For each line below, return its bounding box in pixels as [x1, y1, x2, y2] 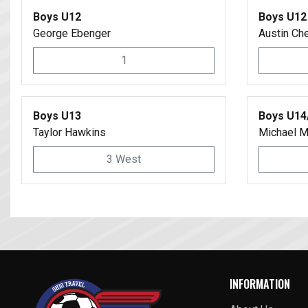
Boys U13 [33, 109, 81, 122]
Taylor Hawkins [33, 126, 106, 139]
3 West [107, 153, 141, 166]
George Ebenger [33, 27, 111, 40]
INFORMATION [230, 276, 291, 292]
